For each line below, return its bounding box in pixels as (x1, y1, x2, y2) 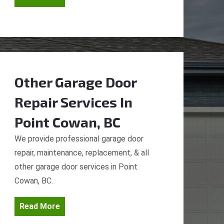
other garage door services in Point (14, 162, 137, 171)
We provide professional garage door (14, 134, 143, 143)
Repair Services (14, 93, 117, 110)
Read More (19, 201, 60, 211)
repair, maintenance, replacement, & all (14, 148, 149, 157)
